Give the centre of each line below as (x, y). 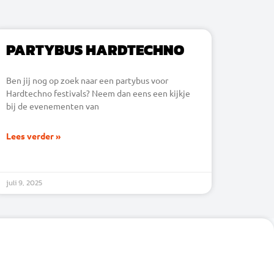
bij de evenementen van (53, 106)
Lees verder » (33, 135)
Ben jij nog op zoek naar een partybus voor (87, 80)
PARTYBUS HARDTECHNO (95, 50)
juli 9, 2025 (24, 183)
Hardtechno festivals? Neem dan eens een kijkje (98, 93)
